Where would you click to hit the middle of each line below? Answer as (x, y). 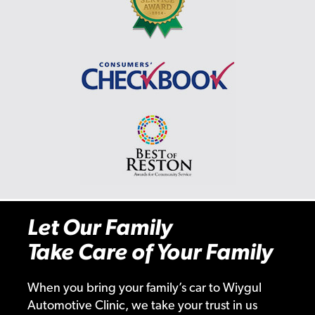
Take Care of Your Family (150, 252)
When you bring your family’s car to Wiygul (144, 288)
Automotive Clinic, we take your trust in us (142, 305)
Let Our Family (99, 227)
